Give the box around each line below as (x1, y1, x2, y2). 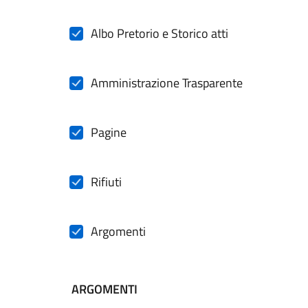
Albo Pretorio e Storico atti (91, 24, 228, 43)
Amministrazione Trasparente (91, 74, 243, 92)
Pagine (91, 123, 126, 142)
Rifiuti (91, 173, 122, 191)
